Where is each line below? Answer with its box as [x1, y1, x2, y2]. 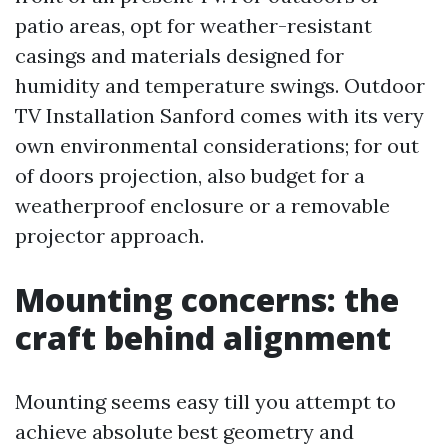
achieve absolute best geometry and [15, 419, 354, 444]
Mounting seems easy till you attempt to [15, 389, 396, 414]
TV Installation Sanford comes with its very [15, 103, 424, 128]
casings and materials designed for [15, 43, 344, 68]
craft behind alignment [15, 316, 391, 359]
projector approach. [15, 223, 204, 248]
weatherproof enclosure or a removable [15, 193, 390, 218]
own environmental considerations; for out [15, 133, 419, 158]
